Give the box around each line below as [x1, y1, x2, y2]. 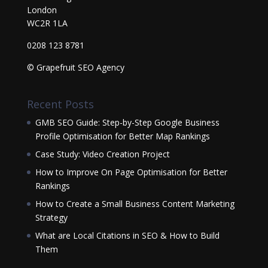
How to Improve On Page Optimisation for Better [35, 166, 227, 178]
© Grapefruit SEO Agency [26, 61, 124, 73]
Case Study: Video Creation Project [35, 148, 170, 160]
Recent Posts [26, 96, 94, 111]
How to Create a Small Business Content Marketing [35, 197, 234, 209]
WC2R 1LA [26, 17, 68, 29]
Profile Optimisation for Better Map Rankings [35, 130, 210, 142]
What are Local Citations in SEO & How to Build [35, 229, 220, 241]
